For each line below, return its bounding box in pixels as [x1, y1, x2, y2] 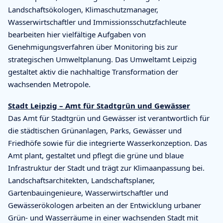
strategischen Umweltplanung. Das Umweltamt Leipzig [8, 54, 197, 64]
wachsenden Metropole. [8, 79, 91, 89]
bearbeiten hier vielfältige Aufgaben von [8, 29, 146, 39]
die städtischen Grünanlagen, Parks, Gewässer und [8, 125, 182, 135]
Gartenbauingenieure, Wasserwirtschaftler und [8, 187, 168, 198]
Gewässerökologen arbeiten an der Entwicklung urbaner [8, 200, 201, 210]
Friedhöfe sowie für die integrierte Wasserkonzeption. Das [8, 137, 207, 148]
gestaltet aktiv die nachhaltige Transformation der [8, 66, 178, 77]
